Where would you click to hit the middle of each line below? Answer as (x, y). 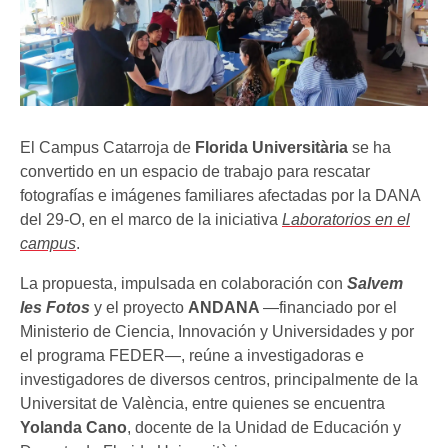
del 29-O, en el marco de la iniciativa (151, 219)
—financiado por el (330, 307)
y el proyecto (139, 307)
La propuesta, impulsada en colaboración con (183, 283)
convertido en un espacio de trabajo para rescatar (195, 171)
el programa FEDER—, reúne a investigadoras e (192, 355)
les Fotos (55, 307)
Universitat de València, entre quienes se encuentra (202, 403)
